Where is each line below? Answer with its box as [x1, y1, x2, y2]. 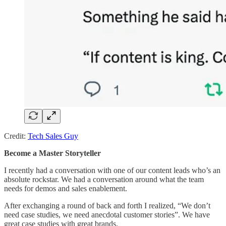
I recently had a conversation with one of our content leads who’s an [4, 165, 220, 175]
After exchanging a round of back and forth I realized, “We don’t [4, 201, 210, 210]
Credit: [4, 131, 28, 140]
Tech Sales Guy [28, 131, 78, 140]
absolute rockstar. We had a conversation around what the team [4, 175, 204, 184]
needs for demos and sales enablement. [4, 184, 127, 193]
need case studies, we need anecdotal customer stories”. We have [4, 210, 210, 219]
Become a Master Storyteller [4, 148, 101, 157]
